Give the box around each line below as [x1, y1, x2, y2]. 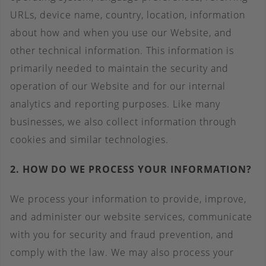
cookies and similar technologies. [10, 133, 169, 146]
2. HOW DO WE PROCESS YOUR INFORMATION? [10, 163, 252, 176]
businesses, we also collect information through [10, 115, 236, 128]
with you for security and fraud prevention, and [10, 228, 234, 241]
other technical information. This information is [10, 44, 234, 57]
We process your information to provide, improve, [10, 192, 246, 205]
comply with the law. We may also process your [10, 246, 234, 259]
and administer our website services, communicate [10, 210, 252, 223]
